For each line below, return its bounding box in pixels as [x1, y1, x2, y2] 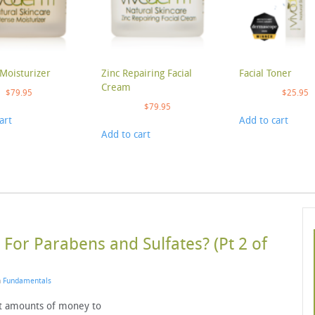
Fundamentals [3, 276, 51, 285]
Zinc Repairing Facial [101, 67, 192, 80]
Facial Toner [238, 67, 292, 80]
